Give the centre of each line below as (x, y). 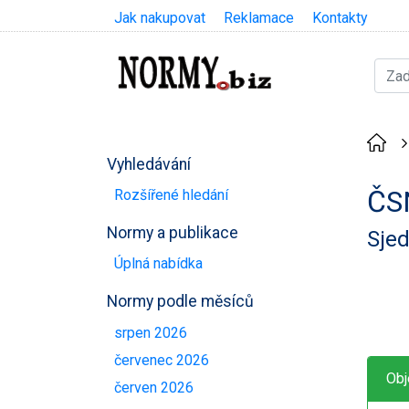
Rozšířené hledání (171, 194)
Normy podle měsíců (180, 302)
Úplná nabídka (158, 264)
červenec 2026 (162, 360)
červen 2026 (154, 388)
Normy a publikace (173, 232)
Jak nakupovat (160, 18)
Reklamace (259, 18)
